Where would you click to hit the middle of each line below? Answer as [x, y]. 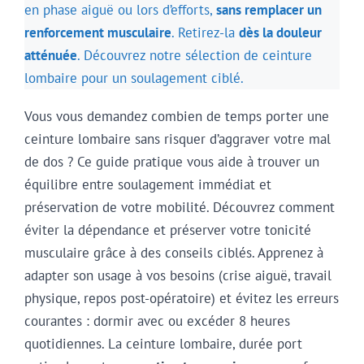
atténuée [51, 56]
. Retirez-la [205, 33]
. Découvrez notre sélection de [170, 56]
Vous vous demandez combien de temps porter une [177, 116]
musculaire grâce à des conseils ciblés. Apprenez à [174, 252]
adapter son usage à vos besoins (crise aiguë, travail [178, 275]
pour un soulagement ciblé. [160, 78]
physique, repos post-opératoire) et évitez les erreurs [182, 298]
